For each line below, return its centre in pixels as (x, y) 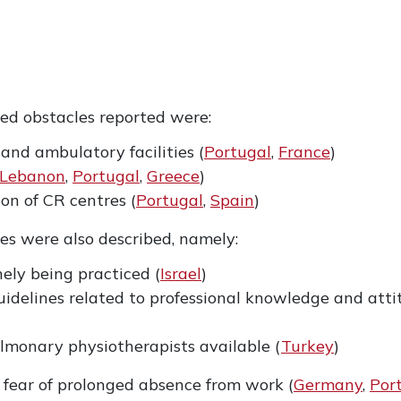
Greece (173, 176)
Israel (181, 273)
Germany (328, 384)
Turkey (307, 346)
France (304, 152)
